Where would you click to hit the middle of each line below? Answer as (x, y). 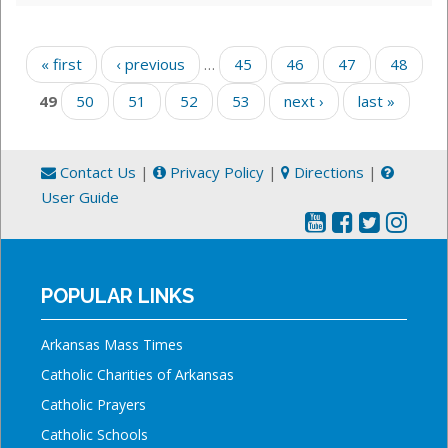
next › (303, 101)
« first (61, 64)
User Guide (80, 197)
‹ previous (150, 64)
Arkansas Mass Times (112, 345)
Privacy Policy (215, 172)
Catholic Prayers (93, 405)
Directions (327, 172)
